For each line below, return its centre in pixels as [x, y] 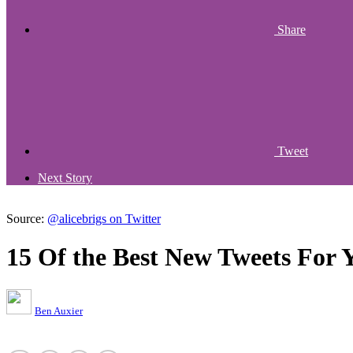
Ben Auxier [59, 310]
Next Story [65, 178]
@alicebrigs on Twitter [104, 219]
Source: [27, 219]
